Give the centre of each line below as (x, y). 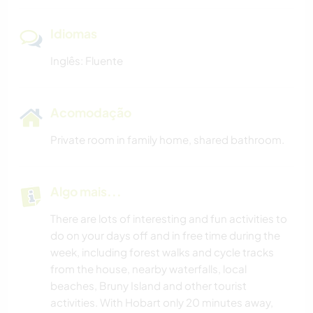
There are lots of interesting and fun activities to (169, 219)
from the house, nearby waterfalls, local (148, 269)
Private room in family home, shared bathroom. (167, 140)
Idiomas (74, 34)
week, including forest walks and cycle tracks (162, 252)
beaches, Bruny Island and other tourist (148, 286)
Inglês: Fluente (87, 61)
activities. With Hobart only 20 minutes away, (162, 303)
